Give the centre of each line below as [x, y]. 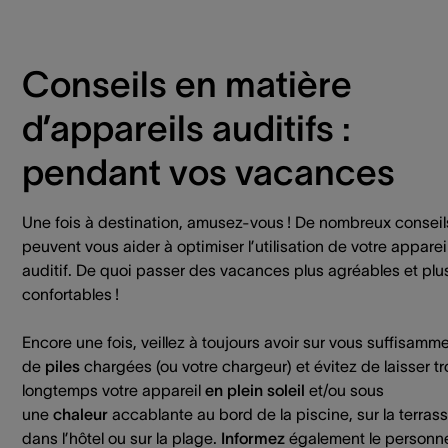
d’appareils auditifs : [186, 128]
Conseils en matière [187, 84]
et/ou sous [344, 390]
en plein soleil [255, 390]
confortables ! [70, 294]
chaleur [80, 414]
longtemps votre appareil [113, 390]
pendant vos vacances [212, 172]
